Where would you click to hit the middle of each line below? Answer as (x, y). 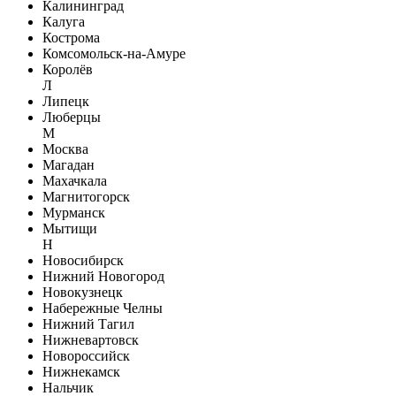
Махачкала (75, 180)
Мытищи (70, 228)
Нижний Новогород (103, 276)
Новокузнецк (83, 292)
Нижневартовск (91, 339)
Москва (65, 148)
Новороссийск (86, 355)
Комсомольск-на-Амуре (114, 53)
